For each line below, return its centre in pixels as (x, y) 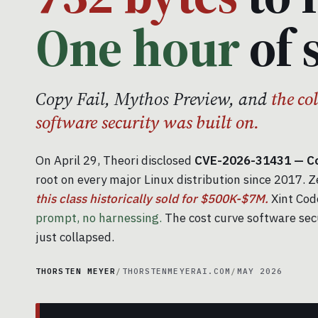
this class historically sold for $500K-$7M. (152, 199)
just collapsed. (75, 237)
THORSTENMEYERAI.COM (176, 272)
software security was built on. (147, 122)
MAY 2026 (260, 272)
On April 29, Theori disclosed (115, 161)
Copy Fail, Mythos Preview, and (153, 99)
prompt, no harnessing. (99, 218)
